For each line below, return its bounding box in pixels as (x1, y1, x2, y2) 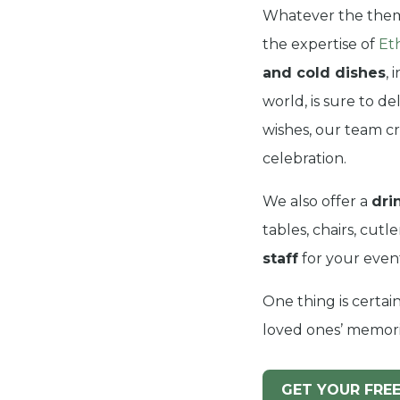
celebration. (262, 150, 346, 168)
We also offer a (262, 193, 371, 211)
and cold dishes (262, 64, 386, 82)
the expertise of (262, 36, 379, 54)
